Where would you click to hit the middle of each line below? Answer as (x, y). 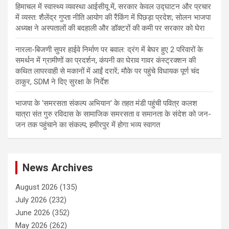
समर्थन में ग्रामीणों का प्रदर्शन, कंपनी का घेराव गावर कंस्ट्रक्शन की (106, 60)
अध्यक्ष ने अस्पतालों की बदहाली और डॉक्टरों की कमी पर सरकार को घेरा (110, 28)
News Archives (58, 167)
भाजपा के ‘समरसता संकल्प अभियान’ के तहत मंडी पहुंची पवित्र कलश (106, 103)
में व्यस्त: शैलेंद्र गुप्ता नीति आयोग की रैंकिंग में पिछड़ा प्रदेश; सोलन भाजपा (113, 17)
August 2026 (37, 187)
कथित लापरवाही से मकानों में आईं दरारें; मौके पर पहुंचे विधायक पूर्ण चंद (107, 71)
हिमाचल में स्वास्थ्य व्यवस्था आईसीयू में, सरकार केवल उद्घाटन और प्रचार (113, 6)
